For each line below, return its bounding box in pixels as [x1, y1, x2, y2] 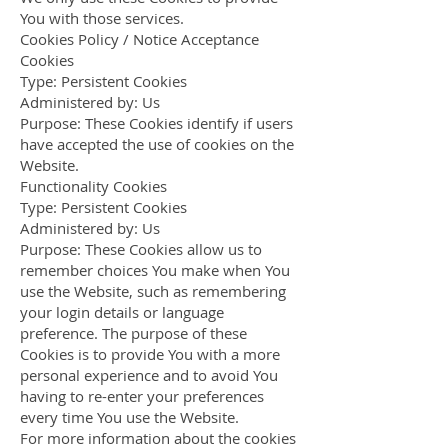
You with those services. [20, 8, 184, 28]
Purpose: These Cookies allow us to [20, 239, 262, 259]
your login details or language [20, 302, 224, 322]
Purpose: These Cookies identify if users [20, 113, 293, 133]
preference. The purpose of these [20, 323, 247, 343]
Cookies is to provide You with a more [20, 344, 280, 364]
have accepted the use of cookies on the [20, 134, 294, 154]
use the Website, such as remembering [20, 281, 286, 301]
